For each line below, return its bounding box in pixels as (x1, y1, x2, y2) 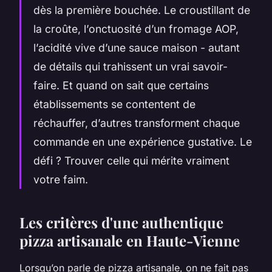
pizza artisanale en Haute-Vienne (19, 230, 240, 250)
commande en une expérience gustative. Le (33, 135, 252, 148)
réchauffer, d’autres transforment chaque (33, 116, 240, 129)
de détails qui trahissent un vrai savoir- (33, 59, 228, 73)
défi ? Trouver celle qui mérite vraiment (33, 154, 229, 167)
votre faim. (33, 172, 88, 186)
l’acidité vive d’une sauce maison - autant (33, 41, 240, 54)
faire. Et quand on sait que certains (33, 78, 209, 92)
